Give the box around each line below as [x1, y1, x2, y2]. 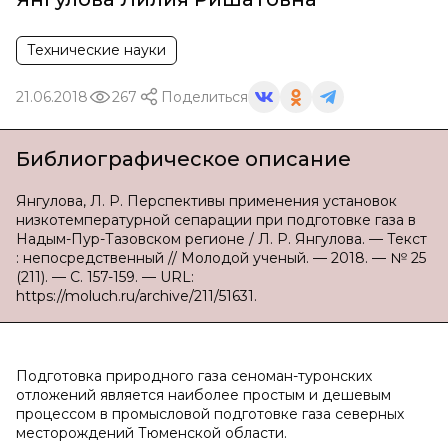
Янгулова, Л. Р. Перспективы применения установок [16, 192, 397, 210]
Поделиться [161, 87, 248, 106]
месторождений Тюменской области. [16, 424, 287, 442]
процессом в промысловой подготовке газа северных [16, 405, 404, 423]
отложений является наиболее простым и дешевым [16, 386, 391, 404]
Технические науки [27, 41, 166, 59]
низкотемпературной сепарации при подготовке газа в [16, 211, 416, 229]
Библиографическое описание [16, 147, 351, 171]
